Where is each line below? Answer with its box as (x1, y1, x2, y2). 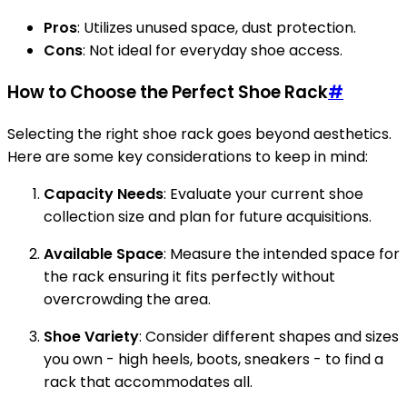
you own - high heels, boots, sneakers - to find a (44, 348, 383, 370)
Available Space (44, 243, 164, 264)
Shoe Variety (44, 325, 139, 347)
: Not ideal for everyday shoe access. (83, 40, 342, 62)
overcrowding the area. (44, 288, 211, 310)
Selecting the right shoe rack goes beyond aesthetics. (7, 123, 392, 144)
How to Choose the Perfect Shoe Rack (7, 80, 328, 105)
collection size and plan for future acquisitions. (44, 205, 372, 227)
